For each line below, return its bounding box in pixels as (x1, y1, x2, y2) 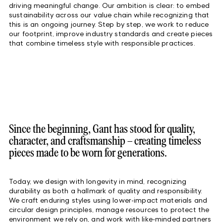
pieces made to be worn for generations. (9, 147, 167, 159)
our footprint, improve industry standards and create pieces (9, 29, 213, 38)
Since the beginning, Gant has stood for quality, (9, 123, 195, 135)
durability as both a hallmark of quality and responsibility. (9, 186, 203, 195)
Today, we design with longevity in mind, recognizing (9, 176, 187, 185)
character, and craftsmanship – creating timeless (9, 135, 201, 147)
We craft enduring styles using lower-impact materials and (9, 195, 207, 204)
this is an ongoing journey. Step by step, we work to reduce (9, 19, 209, 28)
